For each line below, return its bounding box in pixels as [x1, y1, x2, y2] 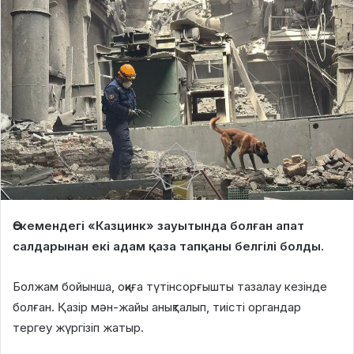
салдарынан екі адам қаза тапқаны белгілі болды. [13, 239, 327, 254]
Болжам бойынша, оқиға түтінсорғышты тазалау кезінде [13, 279, 327, 295]
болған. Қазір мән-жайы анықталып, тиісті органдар [13, 299, 301, 315]
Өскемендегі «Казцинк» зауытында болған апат [13, 218, 304, 234]
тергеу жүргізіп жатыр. [13, 320, 144, 336]
